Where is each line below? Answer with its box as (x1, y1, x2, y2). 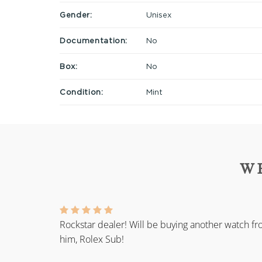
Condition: (60, 87, 104, 96)
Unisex (146, 10, 171, 19)
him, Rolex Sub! (60, 233, 124, 246)
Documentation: (60, 36, 128, 44)
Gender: (60, 10, 92, 19)
